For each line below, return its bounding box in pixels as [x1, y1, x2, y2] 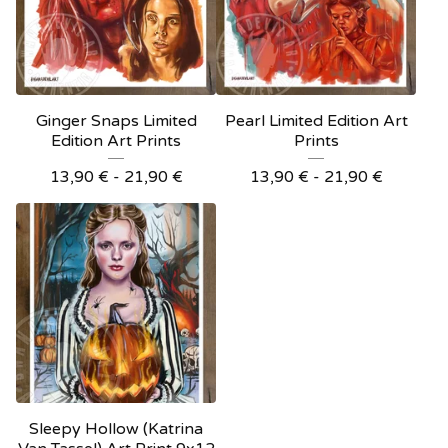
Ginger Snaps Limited [35, 111, 197, 132]
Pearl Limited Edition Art [224, 111, 408, 132]
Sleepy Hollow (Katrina [29, 419, 203, 440]
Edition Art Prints [51, 131, 181, 152]
